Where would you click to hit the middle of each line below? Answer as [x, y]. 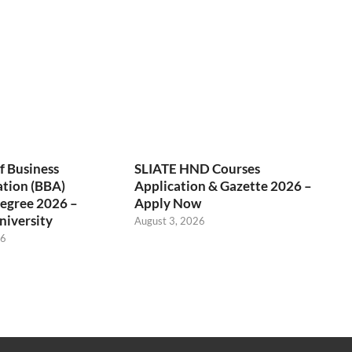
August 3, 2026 [170, 220]
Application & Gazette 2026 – [224, 185]
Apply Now [168, 203]
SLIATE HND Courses [198, 168]
